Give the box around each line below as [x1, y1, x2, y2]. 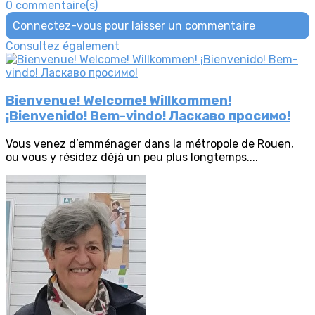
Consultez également [6, 39, 120, 53]
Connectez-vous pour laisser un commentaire [13, 19, 255, 33]
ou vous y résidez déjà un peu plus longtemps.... [6, 150, 258, 164]
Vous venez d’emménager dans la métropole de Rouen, [6, 136, 294, 150]
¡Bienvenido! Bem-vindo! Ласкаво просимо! [6, 108, 290, 124]
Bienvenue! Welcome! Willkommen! [6, 93, 231, 109]
